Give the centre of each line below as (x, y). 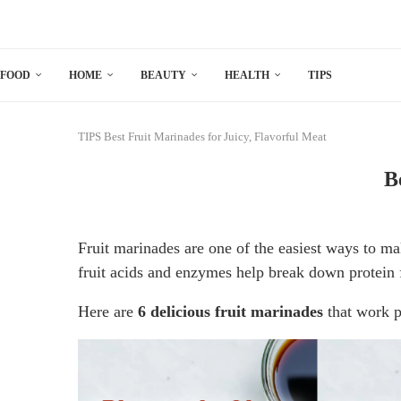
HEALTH (247, 75)
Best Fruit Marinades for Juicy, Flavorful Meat (215, 136)
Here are (108, 311)
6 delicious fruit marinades (230, 311)
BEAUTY (163, 75)
